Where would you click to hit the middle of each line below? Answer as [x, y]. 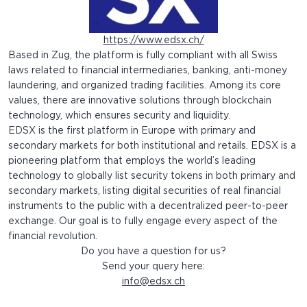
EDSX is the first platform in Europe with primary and [132, 131]
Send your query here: [153, 267]
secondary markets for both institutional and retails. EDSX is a [152, 146]
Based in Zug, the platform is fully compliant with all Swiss [143, 56]
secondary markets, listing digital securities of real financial [145, 192]
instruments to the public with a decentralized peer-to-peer [148, 207]
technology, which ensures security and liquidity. [119, 116]
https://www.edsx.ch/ [153, 41]
